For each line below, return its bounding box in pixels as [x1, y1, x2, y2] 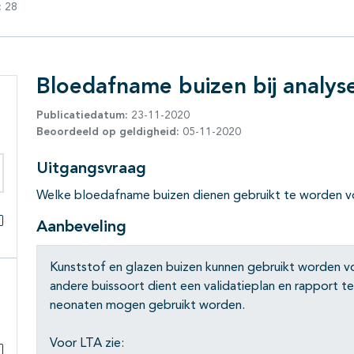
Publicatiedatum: [36, 110, 128, 122]
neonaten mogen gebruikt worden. [50, 299, 245, 313]
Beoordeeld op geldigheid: [36, 126, 179, 138]
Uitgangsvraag [36, 161, 146, 178]
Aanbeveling [36, 220, 126, 236]
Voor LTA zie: [50, 337, 124, 351]
